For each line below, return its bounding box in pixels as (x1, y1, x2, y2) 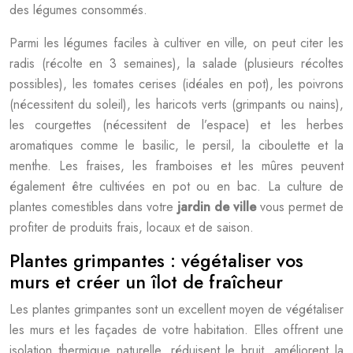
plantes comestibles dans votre (9, 198, 177, 216)
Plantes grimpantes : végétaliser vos (9, 247, 303, 274)
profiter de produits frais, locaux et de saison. (9, 218, 254, 236)
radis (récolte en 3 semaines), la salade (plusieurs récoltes (9, 54, 344, 72)
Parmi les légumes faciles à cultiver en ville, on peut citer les (9, 34, 344, 52)
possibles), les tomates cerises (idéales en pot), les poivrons (9, 75, 344, 93)
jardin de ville (177, 198, 260, 216)
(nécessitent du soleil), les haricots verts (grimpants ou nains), (9, 95, 344, 113)
